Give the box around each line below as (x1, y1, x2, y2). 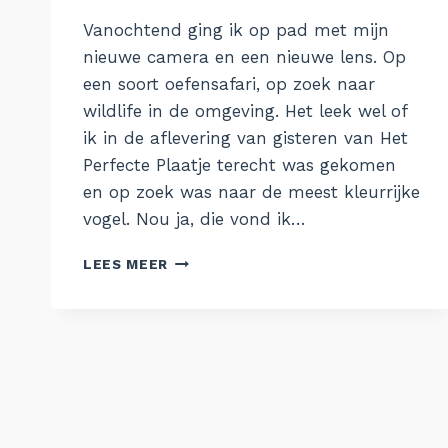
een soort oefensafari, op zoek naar (83, 73, 375, 94)
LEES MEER (83, 255, 169, 272)
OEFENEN (167, 250, 239, 267)
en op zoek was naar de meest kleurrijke (83, 181, 420, 202)
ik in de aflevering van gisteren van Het (83, 127, 408, 148)
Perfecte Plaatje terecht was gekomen (83, 154, 396, 175)
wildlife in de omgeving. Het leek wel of (83, 100, 407, 121)
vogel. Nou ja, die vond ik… (83, 208, 306, 229)
